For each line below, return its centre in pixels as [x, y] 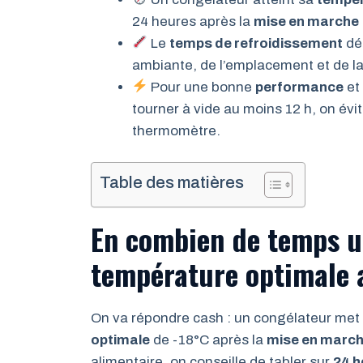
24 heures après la [193, 21]
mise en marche [306, 21]
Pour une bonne [202, 87]
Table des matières [172, 183]
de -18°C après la [208, 340]
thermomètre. [176, 130]
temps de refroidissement [256, 43]
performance [300, 87]
